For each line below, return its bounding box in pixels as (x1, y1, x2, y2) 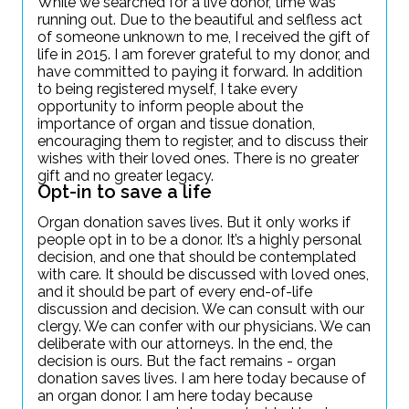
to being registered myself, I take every (37, 80, 298, 98)
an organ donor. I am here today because (37, 387, 312, 404)
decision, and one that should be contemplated (37, 248, 356, 266)
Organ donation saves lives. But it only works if (37, 214, 351, 231)
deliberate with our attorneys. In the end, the (37, 335, 332, 352)
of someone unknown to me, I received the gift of (37, 28, 370, 46)
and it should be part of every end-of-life (37, 283, 312, 300)
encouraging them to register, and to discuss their (37, 132, 368, 150)
